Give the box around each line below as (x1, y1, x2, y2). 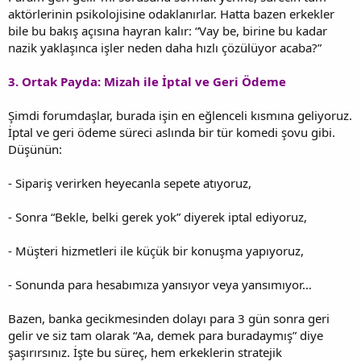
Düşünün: (8, 140, 62, 157)
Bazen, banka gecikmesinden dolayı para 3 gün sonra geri (8, 309, 330, 326)
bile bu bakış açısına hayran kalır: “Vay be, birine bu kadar (8, 22, 327, 39)
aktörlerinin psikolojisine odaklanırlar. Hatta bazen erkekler (8, 5, 334, 22)
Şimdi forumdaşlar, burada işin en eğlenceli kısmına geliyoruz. (8, 106, 352, 123)
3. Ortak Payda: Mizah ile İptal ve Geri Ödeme (8, 73, 286, 89)
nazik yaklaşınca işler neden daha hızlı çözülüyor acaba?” (8, 39, 322, 56)
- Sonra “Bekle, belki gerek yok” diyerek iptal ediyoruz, (8, 208, 307, 225)
